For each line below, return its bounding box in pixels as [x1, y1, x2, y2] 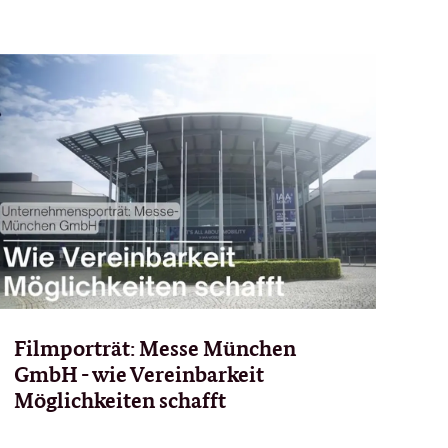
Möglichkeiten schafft [13, 386, 226, 413]
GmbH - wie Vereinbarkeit [13, 360, 264, 387]
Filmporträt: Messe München [13, 334, 296, 361]
